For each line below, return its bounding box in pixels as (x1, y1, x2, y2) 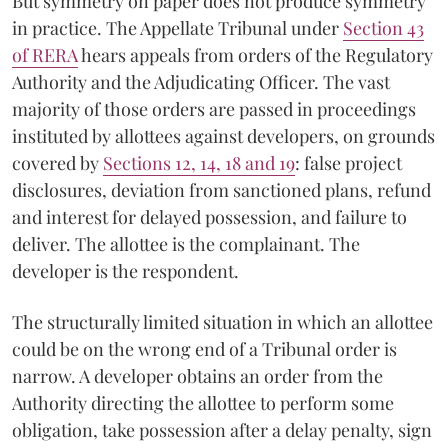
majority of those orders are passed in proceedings (12, 96, 416, 121)
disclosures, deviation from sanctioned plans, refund (12, 177, 431, 202)
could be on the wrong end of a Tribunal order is (12, 336, 397, 361)
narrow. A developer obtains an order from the (12, 363, 383, 388)
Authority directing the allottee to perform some (12, 390, 394, 415)
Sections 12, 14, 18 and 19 (103, 150, 295, 175)
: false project (295, 150, 402, 175)
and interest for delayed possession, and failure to (12, 204, 407, 229)
